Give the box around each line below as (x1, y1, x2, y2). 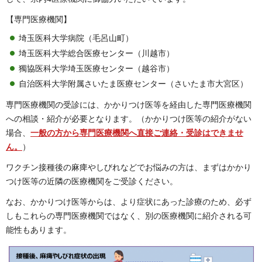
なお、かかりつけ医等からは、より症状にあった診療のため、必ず (6, 197, 251, 207)
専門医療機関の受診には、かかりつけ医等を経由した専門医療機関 (6, 100, 251, 109)
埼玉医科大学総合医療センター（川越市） (19, 49, 174, 58)
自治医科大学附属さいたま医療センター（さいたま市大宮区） (19, 79, 248, 88)
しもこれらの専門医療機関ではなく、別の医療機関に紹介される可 (6, 211, 251, 221)
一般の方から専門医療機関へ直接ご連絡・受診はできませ (30, 128, 243, 137)
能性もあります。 (6, 225, 71, 235)
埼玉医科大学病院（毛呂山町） (19, 33, 133, 43)
